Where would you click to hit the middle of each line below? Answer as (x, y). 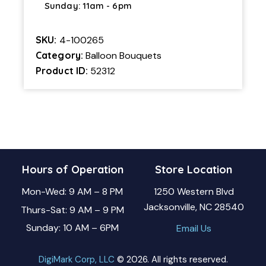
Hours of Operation (72, 169)
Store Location (194, 169)
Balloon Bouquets (123, 55)
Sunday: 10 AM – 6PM (72, 228)
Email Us (194, 228)
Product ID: (63, 70)
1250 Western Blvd (194, 192)
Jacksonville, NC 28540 (194, 207)
